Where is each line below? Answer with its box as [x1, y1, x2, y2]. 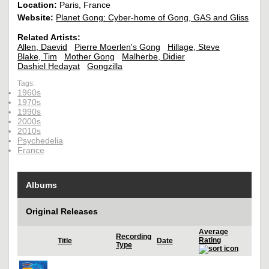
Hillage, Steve [168, 42, 220, 52]
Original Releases [26, 207, 98, 217]
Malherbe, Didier [122, 52, 185, 62]
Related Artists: [17, 32, 80, 43]
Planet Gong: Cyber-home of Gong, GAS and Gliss [56, 13, 249, 23]
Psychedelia [17, 136, 63, 146]
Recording [116, 232, 151, 241]
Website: [17, 13, 53, 23]
